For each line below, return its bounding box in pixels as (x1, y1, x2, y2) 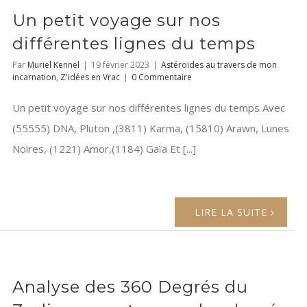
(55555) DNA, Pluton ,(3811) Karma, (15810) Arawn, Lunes (12, 121, 289, 136)
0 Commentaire (132, 71, 192, 84)
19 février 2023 (91, 59, 149, 71)
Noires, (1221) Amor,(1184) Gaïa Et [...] (12, 142, 196, 156)
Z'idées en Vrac (60, 71, 120, 84)
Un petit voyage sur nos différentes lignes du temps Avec (12, 101, 285, 115)
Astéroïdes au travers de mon (161, 59, 277, 71)
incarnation (12, 71, 56, 84)
